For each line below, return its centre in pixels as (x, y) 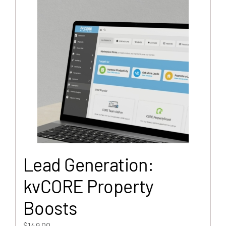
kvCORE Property (89, 186)
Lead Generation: (89, 164)
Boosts (50, 208)
